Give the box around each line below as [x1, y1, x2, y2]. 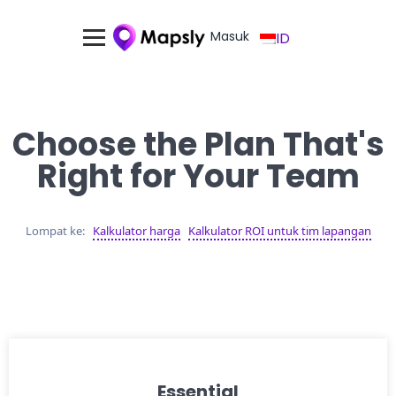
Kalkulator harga [92, 223, 180, 239]
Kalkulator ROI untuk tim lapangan [187, 223, 371, 239]
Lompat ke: [25, 223, 85, 239]
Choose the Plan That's [11, 122, 385, 167]
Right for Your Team [36, 154, 360, 199]
